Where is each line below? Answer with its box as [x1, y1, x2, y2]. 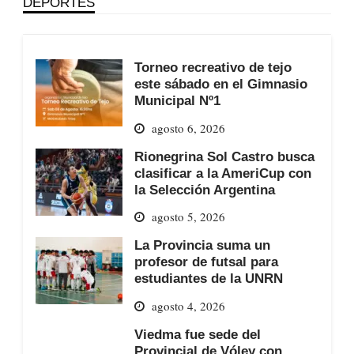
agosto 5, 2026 [151, 209, 225, 225]
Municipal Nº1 [134, 92, 220, 107]
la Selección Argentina [134, 182, 275, 197]
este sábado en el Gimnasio [134, 76, 307, 91]
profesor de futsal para [134, 254, 278, 269]
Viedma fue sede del [134, 326, 261, 341]
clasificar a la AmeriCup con [134, 165, 311, 180]
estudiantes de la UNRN [134, 271, 283, 286]
